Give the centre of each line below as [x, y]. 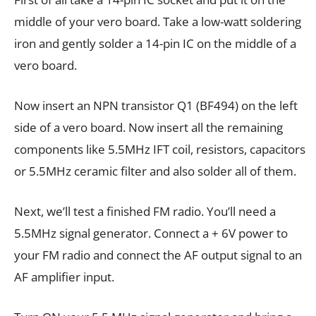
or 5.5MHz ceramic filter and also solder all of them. [155, 171]
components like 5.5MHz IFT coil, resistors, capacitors [160, 150]
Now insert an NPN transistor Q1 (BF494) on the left [156, 106]
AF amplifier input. [64, 277]
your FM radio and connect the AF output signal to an [158, 255]
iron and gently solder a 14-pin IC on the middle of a [155, 44]
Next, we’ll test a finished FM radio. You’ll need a [145, 212]
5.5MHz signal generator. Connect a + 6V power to [151, 233]
